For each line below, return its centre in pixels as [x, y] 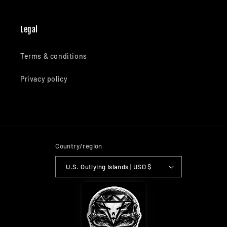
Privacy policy [44, 79]
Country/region [79, 146]
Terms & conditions [54, 56]
